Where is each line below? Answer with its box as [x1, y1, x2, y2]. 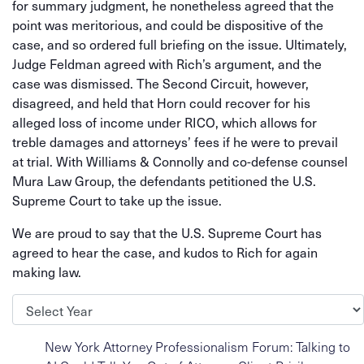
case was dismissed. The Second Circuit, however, [12, 73, 309, 93]
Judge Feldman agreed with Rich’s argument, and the [12, 54, 322, 73]
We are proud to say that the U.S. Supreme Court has [12, 223, 322, 242]
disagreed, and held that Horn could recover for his [12, 93, 310, 112]
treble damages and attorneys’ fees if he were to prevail [12, 132, 338, 151]
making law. [12, 262, 81, 281]
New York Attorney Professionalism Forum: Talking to [45, 338, 350, 355]
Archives [11, 293, 63, 313]
